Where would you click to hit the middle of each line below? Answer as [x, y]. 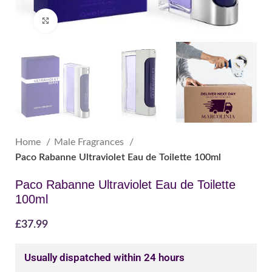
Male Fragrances [90, 142]
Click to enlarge [85, 20]
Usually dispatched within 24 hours [104, 257]
